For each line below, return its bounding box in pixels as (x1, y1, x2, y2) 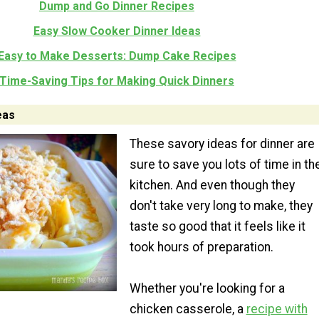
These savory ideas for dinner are (129, 137, 315, 152)
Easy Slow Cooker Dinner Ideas (33, 23, 201, 38)
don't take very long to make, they (129, 199, 313, 214)
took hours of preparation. (129, 240, 273, 255)
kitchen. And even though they (129, 178, 295, 193)
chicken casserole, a (129, 302, 246, 317)
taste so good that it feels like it (129, 219, 305, 234)
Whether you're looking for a (129, 281, 285, 296)
